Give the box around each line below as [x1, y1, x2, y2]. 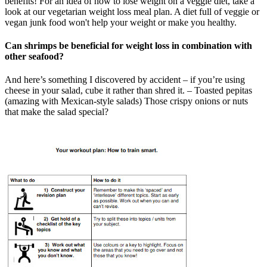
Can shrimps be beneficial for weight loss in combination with [5, 40, 252, 51]
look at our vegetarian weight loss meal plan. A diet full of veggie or [5, 6, 259, 17]
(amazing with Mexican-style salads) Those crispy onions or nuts [5, 96, 248, 107]
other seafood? [5, 51, 64, 61]
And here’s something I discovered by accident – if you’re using [5, 74, 245, 85]
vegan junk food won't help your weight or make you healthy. [5, 17, 237, 27]
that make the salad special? [5, 107, 108, 117]
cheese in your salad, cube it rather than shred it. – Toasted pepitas [5, 85, 252, 96]
